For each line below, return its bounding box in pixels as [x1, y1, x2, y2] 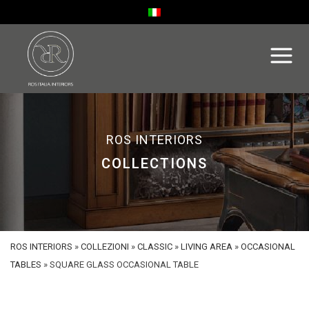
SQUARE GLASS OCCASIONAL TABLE [50, 259, 199, 270]
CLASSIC [137, 241, 172, 252]
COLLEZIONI [81, 241, 129, 252]
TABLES [10, 259, 41, 270]
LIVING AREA [181, 241, 232, 252]
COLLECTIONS [101, 155, 208, 172]
